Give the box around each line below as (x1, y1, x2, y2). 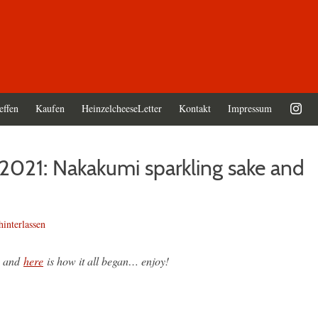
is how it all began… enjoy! (43, 253, 169, 269)
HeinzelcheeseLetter (82, 102, 162, 116)
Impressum (228, 102, 272, 116)
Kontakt (179, 102, 211, 116)
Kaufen (35, 102, 65, 116)
